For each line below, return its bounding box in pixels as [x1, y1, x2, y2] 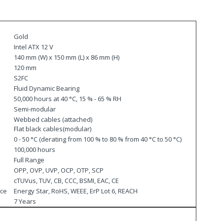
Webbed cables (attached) [14, 114, 92, 124]
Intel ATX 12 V [14, 42, 53, 51]
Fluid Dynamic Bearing [14, 83, 79, 93]
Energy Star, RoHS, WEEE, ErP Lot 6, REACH [14, 186, 138, 195]
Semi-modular [14, 104, 56, 113]
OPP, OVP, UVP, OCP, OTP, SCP [14, 165, 104, 175]
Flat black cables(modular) [14, 124, 91, 133]
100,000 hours [14, 145, 55, 154]
